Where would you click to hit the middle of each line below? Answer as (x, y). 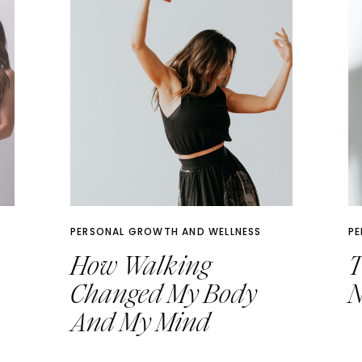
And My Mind (140, 323)
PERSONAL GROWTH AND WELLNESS (166, 232)
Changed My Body (164, 295)
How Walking (141, 266)
